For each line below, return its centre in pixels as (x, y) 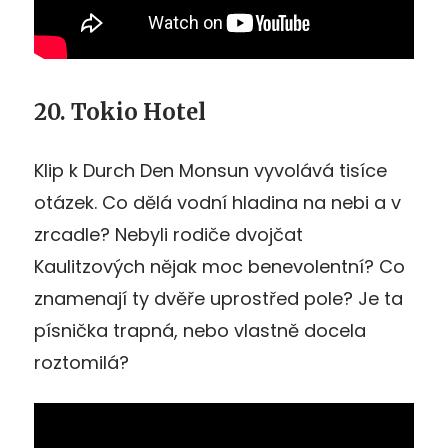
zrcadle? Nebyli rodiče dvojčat (168, 234)
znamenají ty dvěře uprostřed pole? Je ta (218, 298)
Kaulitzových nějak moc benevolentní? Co (219, 266)
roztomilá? (81, 362)
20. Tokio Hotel (120, 111)
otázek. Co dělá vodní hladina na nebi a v (217, 202)
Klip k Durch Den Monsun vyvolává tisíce (210, 170)
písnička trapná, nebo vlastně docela (200, 330)
